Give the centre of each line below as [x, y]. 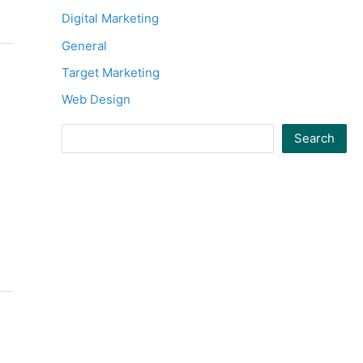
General [84, 45]
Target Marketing [111, 72]
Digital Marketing [110, 19]
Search [314, 139]
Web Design [96, 99]
